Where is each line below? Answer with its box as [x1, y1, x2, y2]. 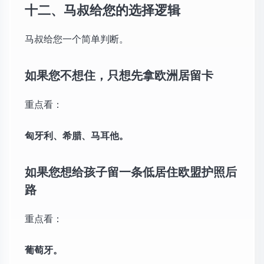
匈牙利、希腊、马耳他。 [25, 128, 128, 143]
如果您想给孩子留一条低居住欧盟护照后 [25, 163, 237, 180]
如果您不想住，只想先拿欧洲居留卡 [25, 66, 213, 84]
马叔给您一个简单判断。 [25, 32, 128, 46]
